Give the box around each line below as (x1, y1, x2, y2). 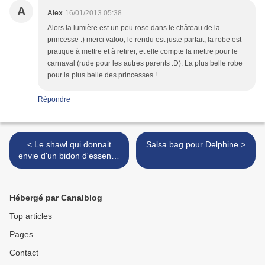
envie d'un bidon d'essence (18, 151, 120, 161)
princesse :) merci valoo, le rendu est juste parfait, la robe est (47, 35, 241, 44)
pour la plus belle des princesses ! (47, 71, 157, 80)
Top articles (9, 211, 52, 221)
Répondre (38, 95, 70, 104)
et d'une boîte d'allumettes (20, 162, 119, 172)
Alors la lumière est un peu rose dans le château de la (47, 24, 220, 33)
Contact (9, 248, 38, 258)
